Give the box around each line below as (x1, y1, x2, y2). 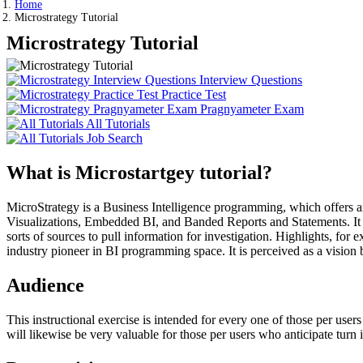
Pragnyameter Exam (197, 102, 304, 116)
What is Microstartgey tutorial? (6, 161, 272, 183)
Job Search (83, 131, 143, 145)
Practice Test (158, 88, 226, 101)
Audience (6, 274, 84, 296)
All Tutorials (83, 117, 150, 130)
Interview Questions (196, 73, 302, 87)
